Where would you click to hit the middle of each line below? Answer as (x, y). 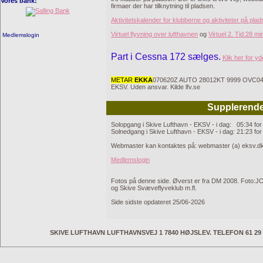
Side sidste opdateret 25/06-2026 (158, 202)
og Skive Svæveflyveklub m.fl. (154, 188)
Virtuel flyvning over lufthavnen (154, 34)
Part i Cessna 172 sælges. (166, 57)
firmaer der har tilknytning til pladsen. (163, 6)
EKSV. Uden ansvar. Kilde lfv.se (156, 87)
